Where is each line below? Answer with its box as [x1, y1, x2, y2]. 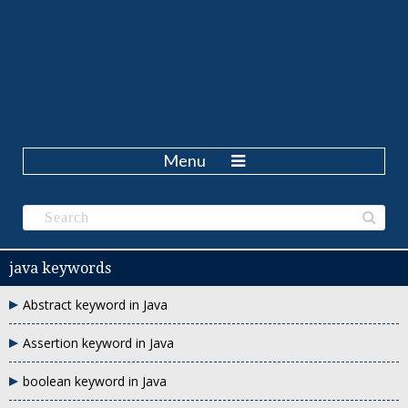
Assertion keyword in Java [23, 334, 174, 352]
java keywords [9, 260, 111, 277]
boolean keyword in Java [23, 372, 167, 390]
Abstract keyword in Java [23, 296, 168, 313]
